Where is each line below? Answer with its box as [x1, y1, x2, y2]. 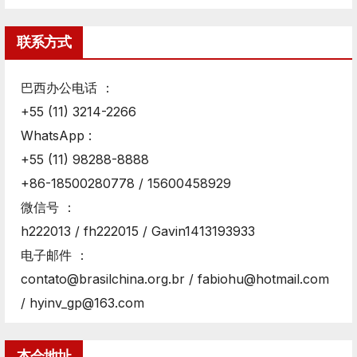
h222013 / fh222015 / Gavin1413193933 [21, 223, 255, 240]
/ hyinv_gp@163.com [21, 295, 144, 312]
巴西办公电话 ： [21, 80, 114, 96]
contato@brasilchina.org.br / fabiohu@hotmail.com [21, 271, 329, 288]
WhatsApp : [21, 127, 92, 144]
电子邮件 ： [21, 247, 88, 264]
